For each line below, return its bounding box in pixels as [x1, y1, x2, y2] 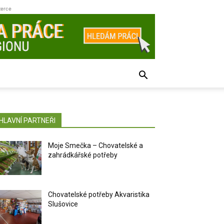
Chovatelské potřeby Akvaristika [48, 190, 150, 199]
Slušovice [48, 200, 78, 208]
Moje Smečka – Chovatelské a [48, 141, 143, 149]
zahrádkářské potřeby [48, 151, 118, 159]
